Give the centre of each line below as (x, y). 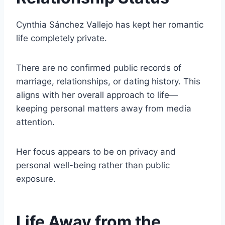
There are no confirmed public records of (99, 68)
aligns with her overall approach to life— (97, 95)
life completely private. (62, 38)
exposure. (36, 179)
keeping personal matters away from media (104, 109)
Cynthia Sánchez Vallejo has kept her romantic (110, 25)
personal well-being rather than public (93, 165)
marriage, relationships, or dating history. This (108, 82)
